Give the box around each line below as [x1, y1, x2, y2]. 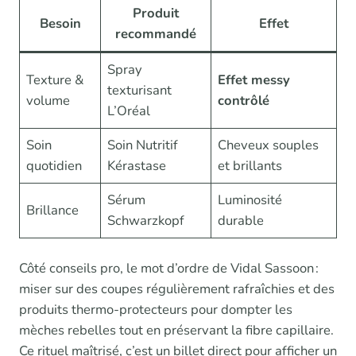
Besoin [39, 14, 81, 33]
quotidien [26, 157, 83, 176]
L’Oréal [107, 102, 151, 121]
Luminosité [218, 191, 283, 210]
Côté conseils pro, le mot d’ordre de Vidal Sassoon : [19, 259, 319, 278]
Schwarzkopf [107, 211, 185, 230]
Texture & [26, 71, 85, 90]
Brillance [26, 201, 79, 220]
